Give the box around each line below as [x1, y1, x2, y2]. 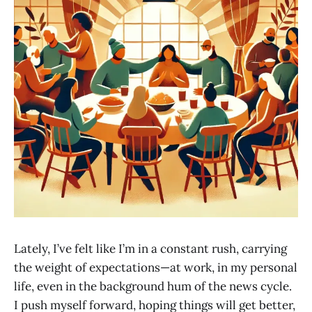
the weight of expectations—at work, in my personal [14, 260, 297, 275]
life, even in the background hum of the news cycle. [14, 279, 292, 294]
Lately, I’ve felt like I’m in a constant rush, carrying [14, 241, 287, 256]
